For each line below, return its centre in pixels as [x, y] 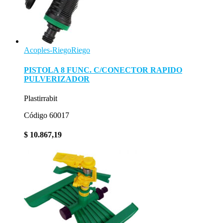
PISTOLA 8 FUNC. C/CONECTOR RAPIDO [103, 70]
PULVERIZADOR [57, 79]
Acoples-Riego [48, 50]
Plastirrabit [41, 98]
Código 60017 [47, 115]
